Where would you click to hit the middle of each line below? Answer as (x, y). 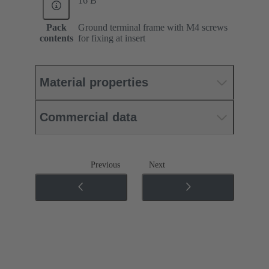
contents (56, 38)
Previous (105, 165)
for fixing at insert (112, 38)
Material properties (94, 83)
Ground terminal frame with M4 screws (153, 28)
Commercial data (88, 117)
